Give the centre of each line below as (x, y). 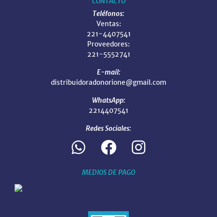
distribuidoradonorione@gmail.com (108, 82)
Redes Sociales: (108, 128)
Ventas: (108, 23)
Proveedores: (108, 44)
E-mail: (108, 72)
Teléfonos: (108, 13)
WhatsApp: (108, 100)
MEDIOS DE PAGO (108, 172)
